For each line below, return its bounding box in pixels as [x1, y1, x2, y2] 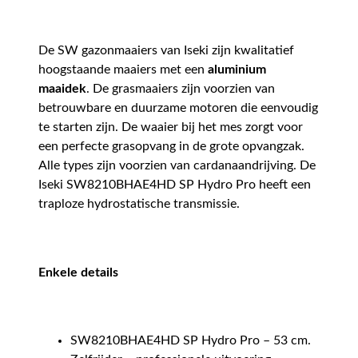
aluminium [208, 63, 266, 77]
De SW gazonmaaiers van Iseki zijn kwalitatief [38, 44, 294, 58]
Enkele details [38, 265, 118, 279]
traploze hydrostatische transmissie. [38, 197, 240, 211]
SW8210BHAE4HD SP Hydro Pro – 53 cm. [70, 333, 314, 347]
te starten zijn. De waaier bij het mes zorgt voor [38, 121, 303, 134]
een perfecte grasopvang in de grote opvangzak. [38, 140, 304, 153]
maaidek [38, 82, 86, 96]
